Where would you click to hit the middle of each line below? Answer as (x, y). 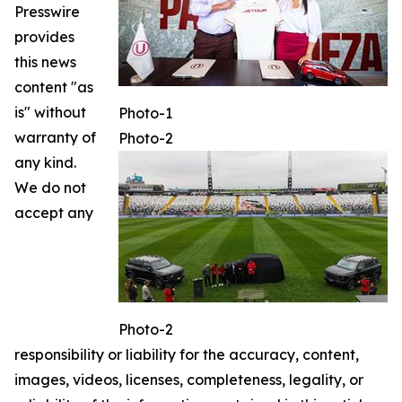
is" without (50, 113)
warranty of (55, 138)
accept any (54, 213)
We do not (50, 188)
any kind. (45, 163)
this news (45, 62)
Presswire (47, 12)
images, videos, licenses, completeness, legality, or (189, 380)
